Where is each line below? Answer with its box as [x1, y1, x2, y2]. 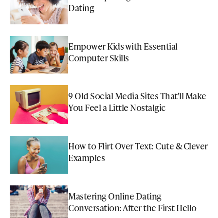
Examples [68, 151, 105, 163]
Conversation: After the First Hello [68, 201, 197, 214]
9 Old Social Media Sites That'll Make [68, 90, 206, 102]
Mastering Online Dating [68, 189, 162, 202]
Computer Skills [68, 51, 129, 64]
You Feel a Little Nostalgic [68, 101, 166, 114]
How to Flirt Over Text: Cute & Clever [68, 139, 208, 152]
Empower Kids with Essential [68, 39, 178, 52]
